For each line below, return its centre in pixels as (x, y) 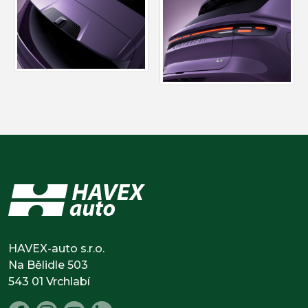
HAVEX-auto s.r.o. (56, 248)
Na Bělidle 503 (48, 265)
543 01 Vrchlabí (49, 281)
